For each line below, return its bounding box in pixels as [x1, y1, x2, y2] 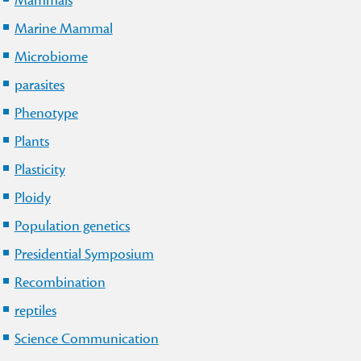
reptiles [14, 301, 56, 320]
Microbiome [14, 47, 88, 66]
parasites [14, 75, 64, 94]
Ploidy [14, 188, 51, 207]
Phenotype [14, 103, 78, 122]
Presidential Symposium [14, 244, 154, 263]
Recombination [14, 272, 106, 292]
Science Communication [14, 329, 159, 348]
